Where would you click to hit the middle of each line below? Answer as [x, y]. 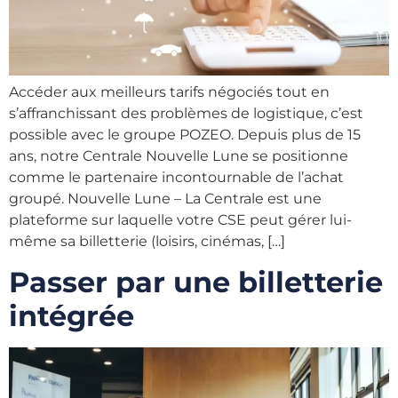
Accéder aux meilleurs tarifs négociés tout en [169, 92]
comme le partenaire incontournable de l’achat [176, 178]
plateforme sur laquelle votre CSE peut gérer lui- [180, 220]
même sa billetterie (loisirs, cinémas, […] [147, 242]
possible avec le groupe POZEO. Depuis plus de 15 [185, 135]
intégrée [72, 315]
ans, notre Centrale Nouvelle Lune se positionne [179, 156]
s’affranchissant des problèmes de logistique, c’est [186, 114]
